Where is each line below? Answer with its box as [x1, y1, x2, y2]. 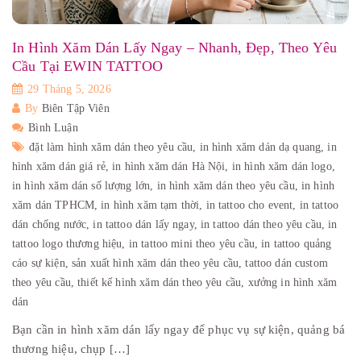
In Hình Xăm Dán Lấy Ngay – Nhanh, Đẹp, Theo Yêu [12, 39, 338, 56]
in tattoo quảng [261, 237, 332, 250]
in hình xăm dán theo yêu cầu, [156, 179, 301, 192]
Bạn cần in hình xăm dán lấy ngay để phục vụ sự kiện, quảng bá [12, 322, 346, 336]
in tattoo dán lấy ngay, [93, 218, 201, 230]
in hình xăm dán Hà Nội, [112, 160, 232, 172]
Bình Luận [28, 121, 78, 134]
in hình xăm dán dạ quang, [199, 140, 328, 153]
